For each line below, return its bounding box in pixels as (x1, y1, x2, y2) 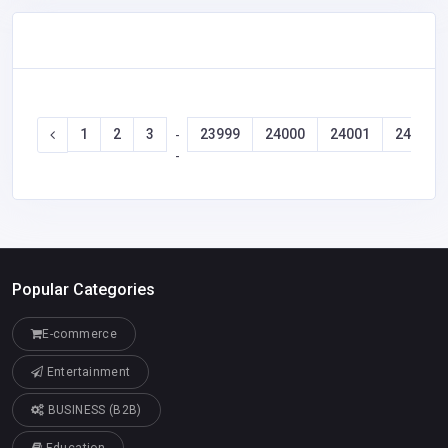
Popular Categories (12, 280, 155, 299)
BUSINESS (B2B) (44, 403, 142, 418)
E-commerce (42, 327, 117, 342)
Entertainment (43, 365, 131, 380)
